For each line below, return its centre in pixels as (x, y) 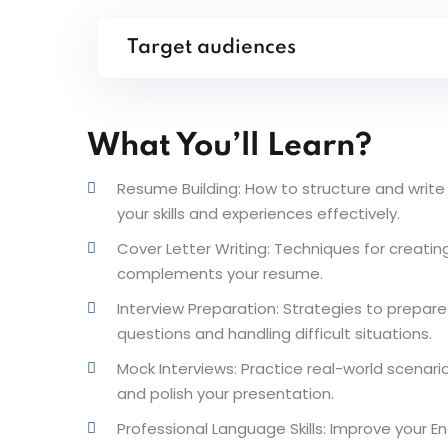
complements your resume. (220, 273)
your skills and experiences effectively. (258, 213)
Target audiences (211, 48)
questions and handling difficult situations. (274, 333)
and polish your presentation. (225, 393)
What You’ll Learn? (229, 146)
